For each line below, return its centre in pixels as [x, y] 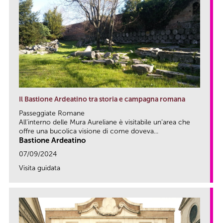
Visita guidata [40, 168]
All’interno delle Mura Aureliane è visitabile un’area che [105, 122]
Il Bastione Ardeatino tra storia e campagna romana [102, 100]
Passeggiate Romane [52, 113]
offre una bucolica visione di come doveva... [89, 131]
